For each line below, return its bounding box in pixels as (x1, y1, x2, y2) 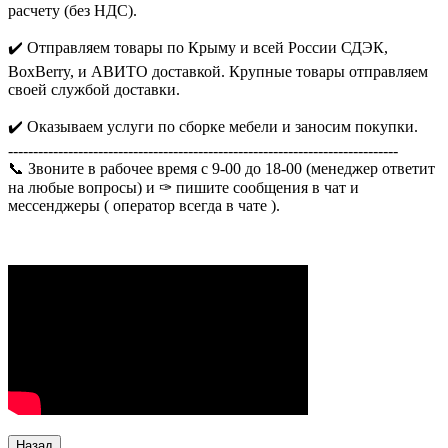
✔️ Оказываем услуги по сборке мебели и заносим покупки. (8, 117, 418, 135)
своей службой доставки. (8, 80, 180, 98)
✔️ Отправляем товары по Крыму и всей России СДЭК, (8, 38, 388, 56)
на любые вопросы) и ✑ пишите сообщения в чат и (8, 178, 359, 196)
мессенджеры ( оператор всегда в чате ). (8, 196, 280, 214)
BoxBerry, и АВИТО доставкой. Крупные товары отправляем (8, 62, 428, 80)
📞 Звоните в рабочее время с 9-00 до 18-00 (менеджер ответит (8, 159, 435, 177)
